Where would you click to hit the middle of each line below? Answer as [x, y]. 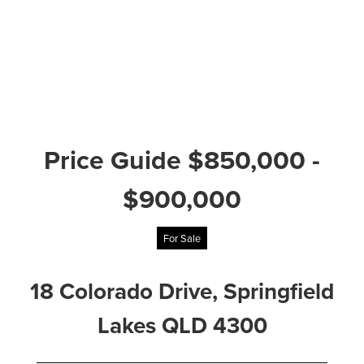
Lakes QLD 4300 [182, 325]
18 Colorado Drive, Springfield [182, 291]
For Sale [182, 238]
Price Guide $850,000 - [182, 160]
